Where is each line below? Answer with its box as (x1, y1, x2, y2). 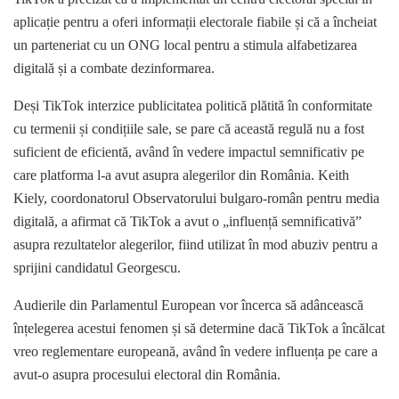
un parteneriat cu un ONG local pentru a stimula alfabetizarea (13, 37, 357, 53)
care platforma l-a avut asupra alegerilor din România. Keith (13, 167, 349, 183)
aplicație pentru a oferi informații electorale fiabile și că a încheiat (13, 14, 377, 30)
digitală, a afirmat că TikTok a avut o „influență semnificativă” (13, 214, 362, 230)
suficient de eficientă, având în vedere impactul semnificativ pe (13, 144, 364, 160)
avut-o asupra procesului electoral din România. (13, 367, 281, 383)
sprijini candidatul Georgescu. (13, 260, 181, 276)
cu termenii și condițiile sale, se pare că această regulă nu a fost (13, 121, 364, 137)
